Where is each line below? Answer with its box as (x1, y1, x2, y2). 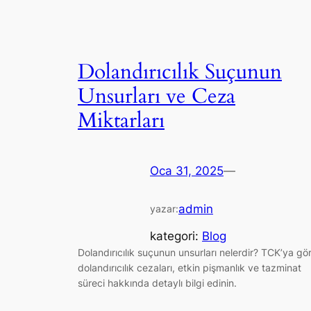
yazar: (150, 203, 178, 215)
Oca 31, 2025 (150, 164, 224, 178)
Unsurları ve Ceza (78, 82, 235, 110)
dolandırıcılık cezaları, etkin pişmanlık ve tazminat (78, 261, 301, 274)
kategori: (150, 228, 202, 243)
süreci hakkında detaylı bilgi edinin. (78, 276, 237, 289)
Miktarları (78, 106, 165, 135)
